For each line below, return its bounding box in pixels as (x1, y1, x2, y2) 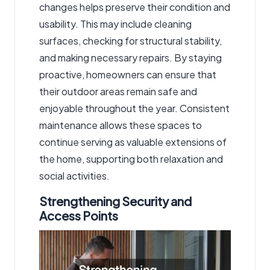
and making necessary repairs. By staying (39, 51, 222, 64)
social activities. (39, 169, 110, 183)
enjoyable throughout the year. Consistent (39, 102, 230, 115)
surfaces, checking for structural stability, (39, 34, 222, 48)
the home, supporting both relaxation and (39, 152, 223, 166)
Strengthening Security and (39, 193, 192, 209)
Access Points (39, 208, 118, 224)
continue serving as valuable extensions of (39, 136, 227, 149)
